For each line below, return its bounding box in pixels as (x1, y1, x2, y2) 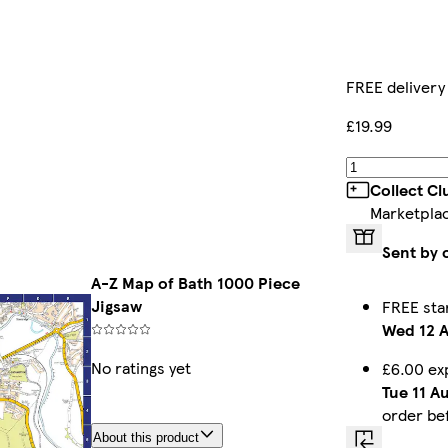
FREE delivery (346, 75, 445, 99)
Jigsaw (91, 294, 142, 318)
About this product (93, 430, 199, 446)
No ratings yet (91, 356, 191, 380)
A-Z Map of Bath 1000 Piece (91, 271, 300, 295)
